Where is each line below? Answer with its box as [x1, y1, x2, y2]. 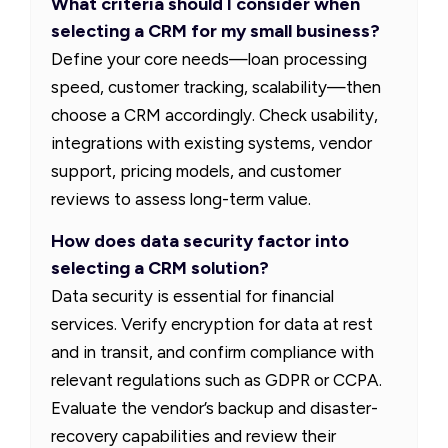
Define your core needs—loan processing [51, 48, 367, 69]
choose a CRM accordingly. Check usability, [51, 104, 378, 125]
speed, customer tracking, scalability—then [51, 76, 381, 97]
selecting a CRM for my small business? [51, 19, 380, 42]
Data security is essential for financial [51, 285, 334, 306]
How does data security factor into [51, 229, 349, 252]
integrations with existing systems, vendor [51, 132, 372, 153]
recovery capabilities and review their [51, 425, 336, 446]
